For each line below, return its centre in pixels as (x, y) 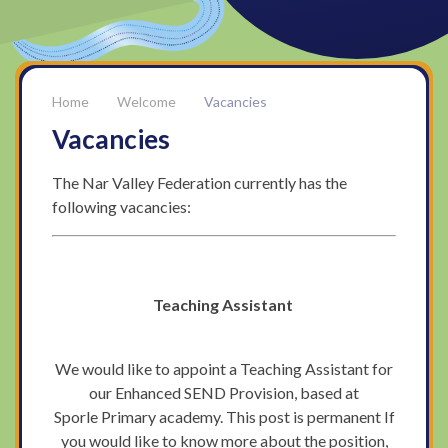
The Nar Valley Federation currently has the (200, 182)
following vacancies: (122, 206)
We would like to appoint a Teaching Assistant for (224, 368)
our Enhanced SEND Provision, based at (224, 392)
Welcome (147, 102)
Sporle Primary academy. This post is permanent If (224, 416)
